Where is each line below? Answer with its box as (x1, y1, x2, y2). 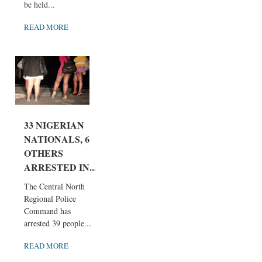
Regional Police (24, 193, 76, 205)
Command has (24, 205, 71, 217)
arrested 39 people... (24, 218, 91, 229)
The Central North (24, 181, 85, 192)
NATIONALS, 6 (24, 132, 89, 146)
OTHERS (24, 146, 63, 160)
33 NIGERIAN (24, 118, 84, 132)
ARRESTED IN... (24, 160, 96, 174)
